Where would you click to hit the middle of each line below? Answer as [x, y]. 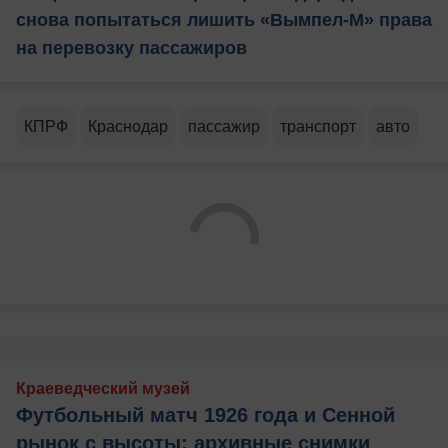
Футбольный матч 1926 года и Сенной [205, 414]
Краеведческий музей [103, 388]
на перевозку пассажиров [131, 47]
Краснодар [128, 126]
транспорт [318, 126]
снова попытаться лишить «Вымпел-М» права [224, 19]
